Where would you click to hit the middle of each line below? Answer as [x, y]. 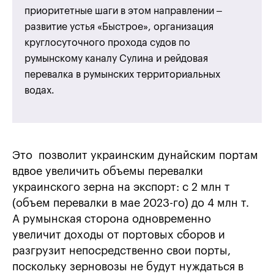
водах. [39, 91]
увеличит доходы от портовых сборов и [119, 235]
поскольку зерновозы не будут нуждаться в [128, 267]
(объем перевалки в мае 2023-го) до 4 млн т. [132, 203]
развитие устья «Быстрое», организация [119, 27]
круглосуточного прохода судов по [107, 43]
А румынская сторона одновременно [112, 219]
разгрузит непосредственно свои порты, [121, 251]
